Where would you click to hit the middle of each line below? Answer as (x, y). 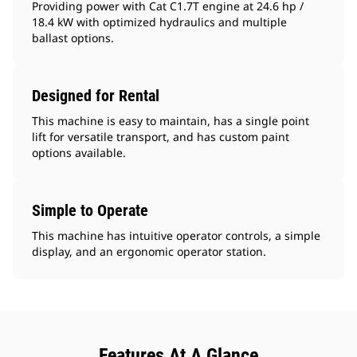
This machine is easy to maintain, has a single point (171, 121)
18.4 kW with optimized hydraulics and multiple (159, 22)
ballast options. (73, 38)
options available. (79, 153)
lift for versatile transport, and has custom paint (161, 137)
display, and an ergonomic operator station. (149, 252)
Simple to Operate (90, 211)
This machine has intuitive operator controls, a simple (176, 236)
